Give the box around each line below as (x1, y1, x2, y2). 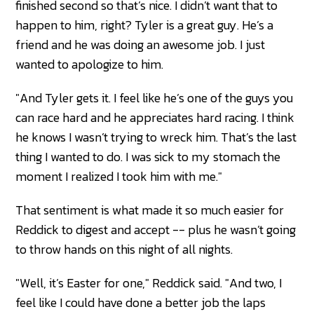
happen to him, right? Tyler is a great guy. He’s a (15, 15, 274, 35)
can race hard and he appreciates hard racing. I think (15, 108, 295, 128)
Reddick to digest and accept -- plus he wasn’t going (15, 220, 296, 240)
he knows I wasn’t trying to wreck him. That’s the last (15, 128, 297, 147)
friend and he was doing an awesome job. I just (15, 35, 266, 55)
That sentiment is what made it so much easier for (15, 200, 285, 220)
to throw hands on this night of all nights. (15, 240, 233, 259)
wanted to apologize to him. (15, 55, 164, 74)
